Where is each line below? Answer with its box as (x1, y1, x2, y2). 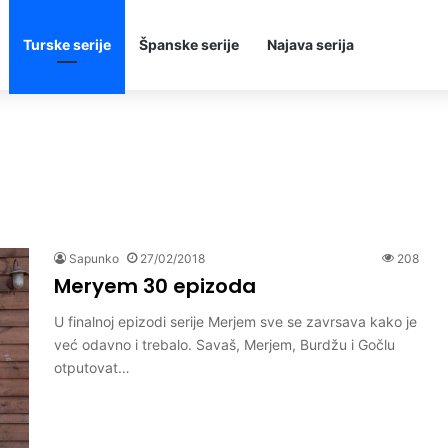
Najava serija (267, 36, 354, 53)
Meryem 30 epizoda (54, 272, 256, 300)
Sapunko (69, 251, 119, 266)
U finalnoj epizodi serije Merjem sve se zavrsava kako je (54, 313, 417, 330)
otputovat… (54, 359, 130, 376)
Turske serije (23, 36, 111, 53)
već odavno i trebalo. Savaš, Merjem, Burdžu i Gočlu (54, 336, 395, 353)
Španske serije (139, 36, 239, 53)
